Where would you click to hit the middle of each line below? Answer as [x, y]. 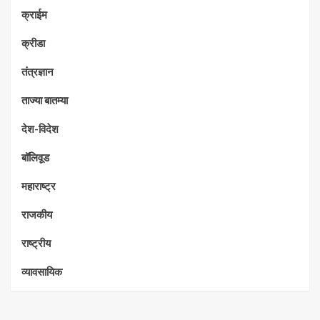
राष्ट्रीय [36, 243]
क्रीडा [33, 43]
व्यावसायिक [42, 272]
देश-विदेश [40, 129]
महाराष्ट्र [39, 186]
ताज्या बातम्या [45, 100]
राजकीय [37, 215]
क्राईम [34, 15]
